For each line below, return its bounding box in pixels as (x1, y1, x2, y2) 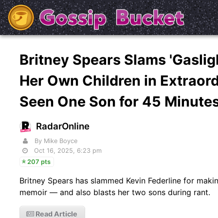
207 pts (27, 158, 51, 165)
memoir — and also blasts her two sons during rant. (19, 187, 211, 197)
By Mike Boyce (35, 137, 78, 145)
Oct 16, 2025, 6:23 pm (34, 146, 102, 154)
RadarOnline (36, 120, 90, 132)
